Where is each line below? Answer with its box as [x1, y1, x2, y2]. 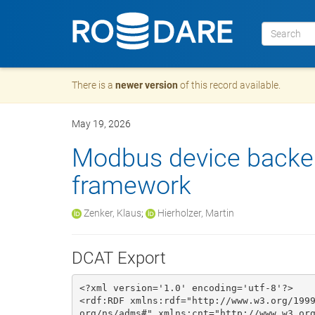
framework [72, 171, 191, 200]
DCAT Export [72, 248, 166, 268]
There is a [72, 79, 115, 91]
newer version [115, 79, 178, 91]
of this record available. [178, 79, 281, 91]
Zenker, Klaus [84, 207, 141, 219]
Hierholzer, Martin [157, 207, 234, 219]
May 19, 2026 [72, 118, 131, 129]
